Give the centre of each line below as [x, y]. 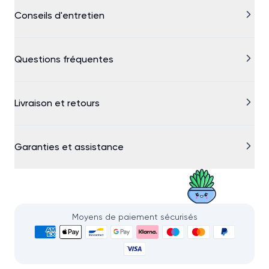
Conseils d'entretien [59, 15]
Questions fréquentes [64, 59]
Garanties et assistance [69, 147]
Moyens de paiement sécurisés [134, 217]
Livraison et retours [57, 103]
